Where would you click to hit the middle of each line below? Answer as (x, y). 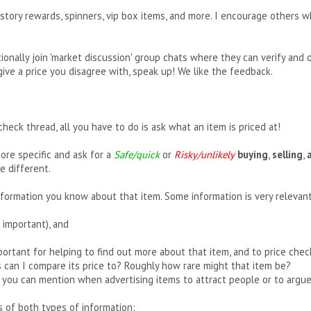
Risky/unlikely (204, 154)
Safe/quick (137, 154)
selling (287, 154)
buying (253, 154)
